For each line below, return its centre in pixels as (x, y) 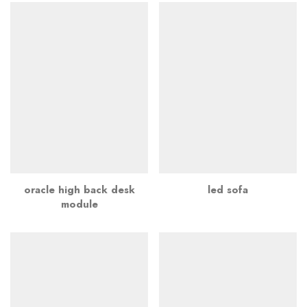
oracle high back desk (79, 189)
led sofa (228, 189)
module (79, 204)
